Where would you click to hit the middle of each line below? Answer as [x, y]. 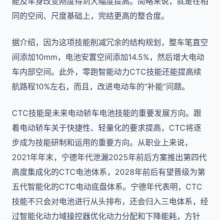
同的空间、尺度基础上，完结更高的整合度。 [90, 16]
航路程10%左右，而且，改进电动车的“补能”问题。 [101, 86]
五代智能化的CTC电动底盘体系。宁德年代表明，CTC [107, 187]
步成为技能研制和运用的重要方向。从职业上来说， [102, 142]
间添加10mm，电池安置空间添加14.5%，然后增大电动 [108, 57]
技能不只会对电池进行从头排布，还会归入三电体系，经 [110, 201]
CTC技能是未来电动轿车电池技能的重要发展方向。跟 [107, 113]
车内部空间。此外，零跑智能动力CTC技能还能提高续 [107, 72]
